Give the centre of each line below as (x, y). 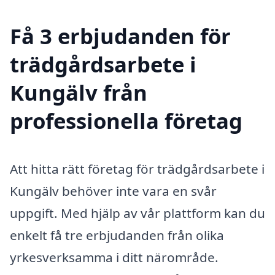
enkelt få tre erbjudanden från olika (117, 235)
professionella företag (126, 121)
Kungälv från (79, 93)
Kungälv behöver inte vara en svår (113, 191)
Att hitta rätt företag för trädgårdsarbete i (137, 169)
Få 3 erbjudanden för (120, 36)
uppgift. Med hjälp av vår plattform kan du (137, 213)
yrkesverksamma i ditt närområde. (114, 258)
